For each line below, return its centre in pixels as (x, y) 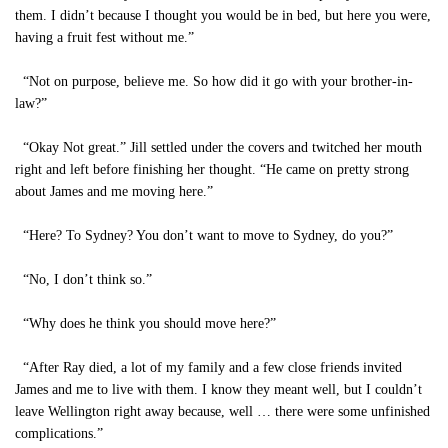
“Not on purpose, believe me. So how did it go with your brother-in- (214, 81)
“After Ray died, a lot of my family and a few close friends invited (208, 367)
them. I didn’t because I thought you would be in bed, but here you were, (223, 15)
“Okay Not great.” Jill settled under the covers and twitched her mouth (218, 147)
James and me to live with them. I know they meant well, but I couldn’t (218, 389)
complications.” (59, 433)
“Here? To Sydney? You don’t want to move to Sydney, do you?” (204, 235)
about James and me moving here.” (114, 191)
